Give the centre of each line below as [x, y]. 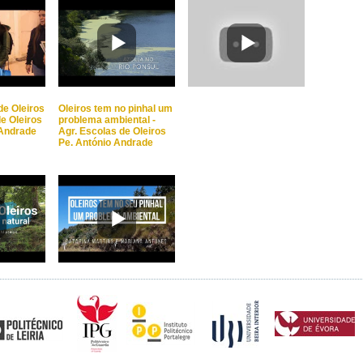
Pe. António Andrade [106, 143]
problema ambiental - [107, 120]
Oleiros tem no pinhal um [115, 109]
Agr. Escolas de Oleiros [112, 131]
